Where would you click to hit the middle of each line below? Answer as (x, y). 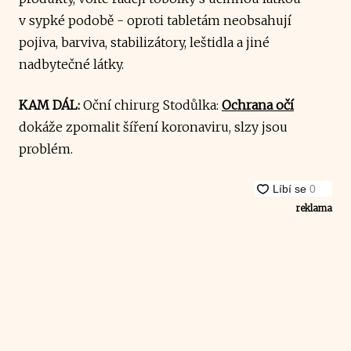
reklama (314, 208)
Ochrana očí (258, 105)
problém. (46, 148)
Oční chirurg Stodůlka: (151, 105)
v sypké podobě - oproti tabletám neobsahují (155, 20)
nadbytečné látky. (73, 64)
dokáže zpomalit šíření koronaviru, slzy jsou (153, 127)
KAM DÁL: (49, 105)
